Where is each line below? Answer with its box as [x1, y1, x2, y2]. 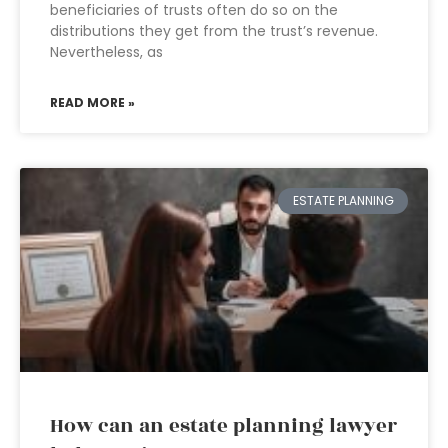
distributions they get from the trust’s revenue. [50, 21, 378, 41]
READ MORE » [50, 94, 135, 111]
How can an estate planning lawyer [50, 411, 397, 441]
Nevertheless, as [50, 42, 163, 62]
